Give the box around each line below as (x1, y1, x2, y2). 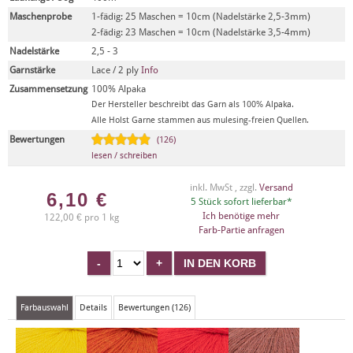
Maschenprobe (9, 11, 72, 22)
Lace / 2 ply (91, 65, 141, 76)
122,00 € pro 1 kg (43, 212, 119, 223)
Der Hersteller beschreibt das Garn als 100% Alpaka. (91, 99, 294, 110)
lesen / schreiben (91, 150, 157, 161)
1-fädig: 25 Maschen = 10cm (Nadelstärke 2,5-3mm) (91, 11, 310, 22)
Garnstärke (9, 65, 55, 76)
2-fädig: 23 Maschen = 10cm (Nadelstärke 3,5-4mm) (91, 27, 310, 38)
